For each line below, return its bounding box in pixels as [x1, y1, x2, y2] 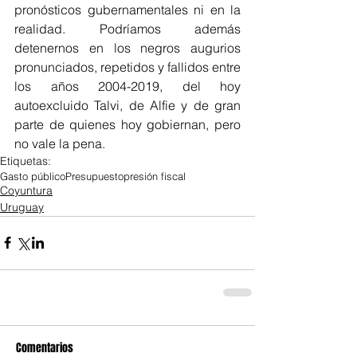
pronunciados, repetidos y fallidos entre [14, 58, 241, 75]
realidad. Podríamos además [14, 20, 241, 37]
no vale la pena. [14, 135, 105, 151]
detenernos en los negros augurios [14, 39, 241, 56]
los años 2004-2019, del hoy [14, 77, 241, 94]
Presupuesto [65, 169, 124, 182]
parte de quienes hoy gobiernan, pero [14, 116, 241, 132]
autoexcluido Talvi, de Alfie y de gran [14, 96, 241, 113]
